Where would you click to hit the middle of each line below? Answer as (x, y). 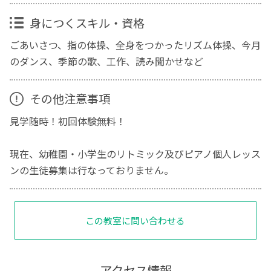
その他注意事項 (70, 99)
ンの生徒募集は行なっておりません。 (92, 170)
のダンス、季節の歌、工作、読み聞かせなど (107, 61)
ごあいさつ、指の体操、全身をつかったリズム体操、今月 (135, 45)
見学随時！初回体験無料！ (68, 121)
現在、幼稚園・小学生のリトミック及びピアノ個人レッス (135, 153)
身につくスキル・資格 (87, 23)
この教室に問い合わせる (135, 221)
